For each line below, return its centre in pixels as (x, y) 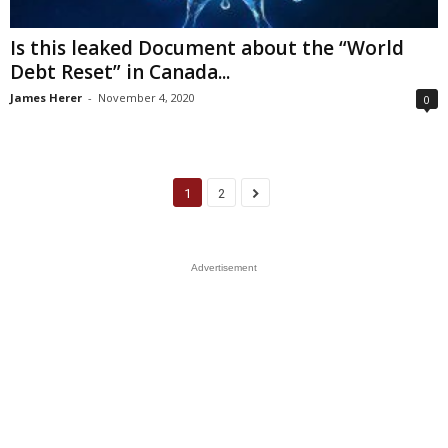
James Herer (46, 97)
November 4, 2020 (146, 97)
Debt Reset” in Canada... (120, 71)
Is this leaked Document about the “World (207, 47)
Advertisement (224, 267)
